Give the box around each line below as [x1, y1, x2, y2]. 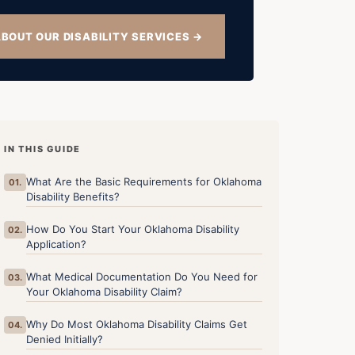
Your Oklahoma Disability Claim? [26, 285, 183, 299]
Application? [26, 238, 87, 251]
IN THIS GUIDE [4, 143, 82, 155]
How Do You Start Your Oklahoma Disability [26, 223, 240, 236]
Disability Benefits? [26, 190, 120, 204]
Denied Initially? [26, 333, 104, 346]
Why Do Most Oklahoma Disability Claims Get [26, 318, 248, 331]
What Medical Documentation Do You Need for [26, 270, 258, 284]
